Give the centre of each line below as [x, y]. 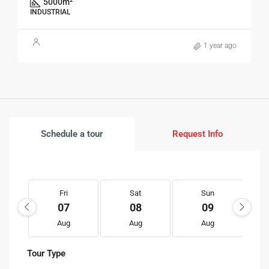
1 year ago [220, 46]
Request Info [197, 134]
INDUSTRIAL [50, 12]
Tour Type [46, 253]
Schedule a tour [72, 134]
